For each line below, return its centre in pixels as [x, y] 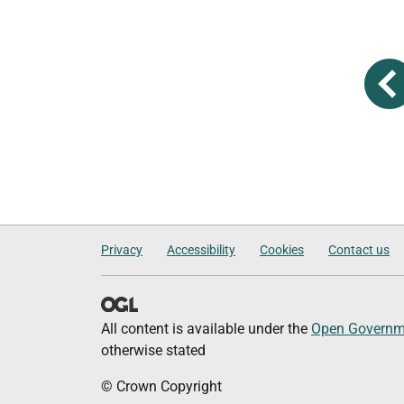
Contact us [359, 250]
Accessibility [201, 250]
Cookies [282, 250]
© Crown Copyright [161, 386]
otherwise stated [153, 350]
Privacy [122, 250]
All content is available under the [206, 329]
